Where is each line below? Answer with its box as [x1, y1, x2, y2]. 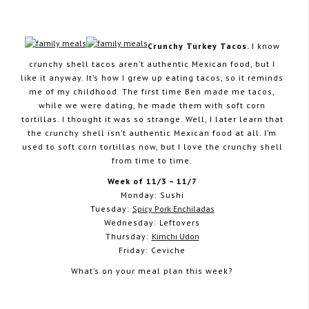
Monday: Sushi [120, 189, 184, 200]
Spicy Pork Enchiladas [132, 203, 215, 214]
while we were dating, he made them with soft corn [39, 99, 266, 110]
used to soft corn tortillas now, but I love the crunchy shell [21, 141, 283, 152]
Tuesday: [90, 203, 132, 214]
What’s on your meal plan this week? [71, 265, 233, 276]
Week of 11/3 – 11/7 [107, 175, 197, 186]
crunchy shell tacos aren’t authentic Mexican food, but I [29, 58, 275, 69]
